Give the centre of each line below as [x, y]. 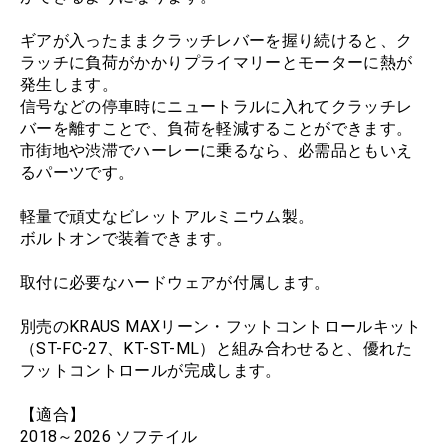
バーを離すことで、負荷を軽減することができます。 [216, 128]
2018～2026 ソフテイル [109, 436]
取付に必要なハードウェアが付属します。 [175, 282]
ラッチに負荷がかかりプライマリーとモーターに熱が [216, 62]
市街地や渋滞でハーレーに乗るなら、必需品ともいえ [216, 150]
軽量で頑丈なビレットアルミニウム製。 [167, 216]
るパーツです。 [77, 172]
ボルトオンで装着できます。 [126, 238]
